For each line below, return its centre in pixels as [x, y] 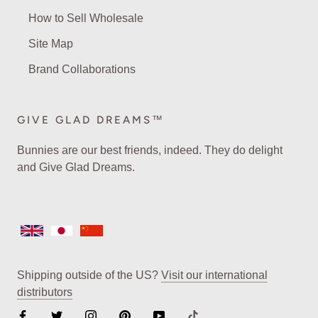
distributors [45, 292]
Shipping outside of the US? [89, 275]
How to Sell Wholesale [86, 18]
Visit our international [214, 275]
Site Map [51, 43]
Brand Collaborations [82, 69]
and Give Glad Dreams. [76, 167]
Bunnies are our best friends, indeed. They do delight [150, 150]
